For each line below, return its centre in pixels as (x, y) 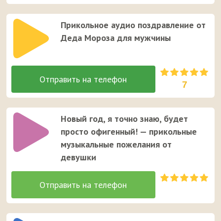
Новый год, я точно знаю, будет (125, 118)
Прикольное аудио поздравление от (133, 25)
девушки (79, 157)
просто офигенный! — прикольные (129, 131)
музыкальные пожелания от (116, 144)
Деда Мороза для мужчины (116, 37)
